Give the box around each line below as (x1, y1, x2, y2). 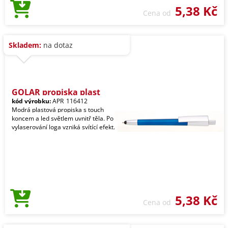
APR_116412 (51, 97, 88, 105)
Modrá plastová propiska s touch (12, 105, 104, 114)
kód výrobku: (12, 97, 51, 105)
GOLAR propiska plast (12, 87, 100, 98)
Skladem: (9, 40, 41, 50)
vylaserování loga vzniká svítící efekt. (12, 123, 115, 131)
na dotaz (41, 40, 73, 50)
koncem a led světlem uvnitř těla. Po (12, 114, 113, 123)
